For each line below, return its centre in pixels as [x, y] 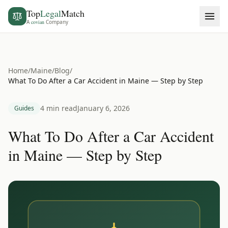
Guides [24, 108]
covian [38, 22]
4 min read [59, 108]
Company [56, 22]
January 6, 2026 [104, 108]
